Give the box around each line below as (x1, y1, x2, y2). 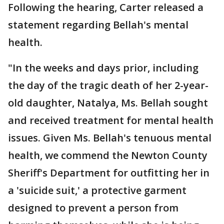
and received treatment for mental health (8, 113, 213, 127)
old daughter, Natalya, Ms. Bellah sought (8, 96, 208, 110)
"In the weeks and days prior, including (8, 61, 198, 75)
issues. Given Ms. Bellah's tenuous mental (8, 131, 211, 145)
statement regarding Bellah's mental (8, 18, 188, 32)
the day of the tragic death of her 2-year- (8, 78, 208, 92)
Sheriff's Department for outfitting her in (8, 166, 209, 180)
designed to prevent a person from (8, 201, 178, 215)
